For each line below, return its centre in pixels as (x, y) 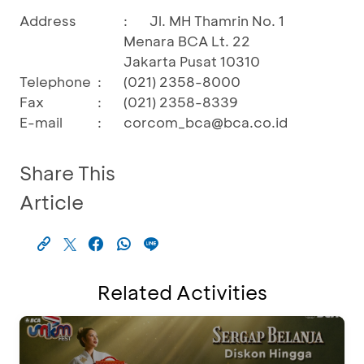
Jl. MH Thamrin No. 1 (217, 20)
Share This (67, 172)
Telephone (55, 81)
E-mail (41, 121)
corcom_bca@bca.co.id (206, 121)
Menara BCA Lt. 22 (187, 40)
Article (52, 201)
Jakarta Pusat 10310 (192, 61)
